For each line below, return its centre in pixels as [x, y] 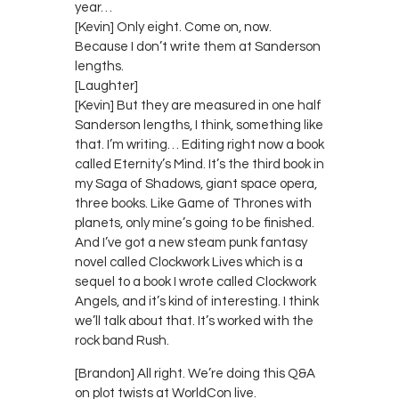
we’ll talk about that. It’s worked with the [194, 321]
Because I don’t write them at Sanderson [198, 46]
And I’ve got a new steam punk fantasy [191, 242]
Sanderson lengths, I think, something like [199, 125]
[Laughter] [106, 85]
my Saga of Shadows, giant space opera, [196, 183]
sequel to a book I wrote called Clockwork [195, 281]
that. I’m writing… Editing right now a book [199, 144]
